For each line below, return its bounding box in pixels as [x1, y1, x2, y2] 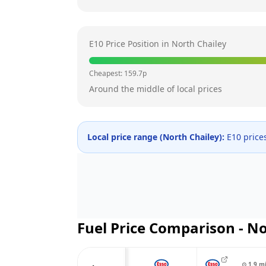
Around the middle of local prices [89, 83, 222, 94]
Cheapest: [89, 68, 124, 78]
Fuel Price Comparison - [77, 218, 247, 237]
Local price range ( [87, 131, 163, 142]
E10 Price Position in [89, 38, 172, 49]
